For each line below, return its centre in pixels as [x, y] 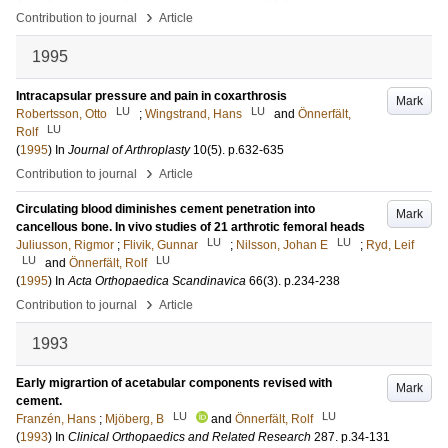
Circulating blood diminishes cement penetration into [165, 209]
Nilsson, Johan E [282, 245]
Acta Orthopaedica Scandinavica [157, 281]
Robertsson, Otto [61, 114]
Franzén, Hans [56, 419]
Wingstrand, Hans [193, 114]
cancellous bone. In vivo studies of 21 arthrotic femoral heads [190, 227]
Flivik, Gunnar [160, 245]
